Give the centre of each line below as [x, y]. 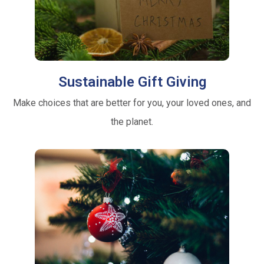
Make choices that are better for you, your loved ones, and [132, 103]
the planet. [132, 121]
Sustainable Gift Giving [132, 82]
